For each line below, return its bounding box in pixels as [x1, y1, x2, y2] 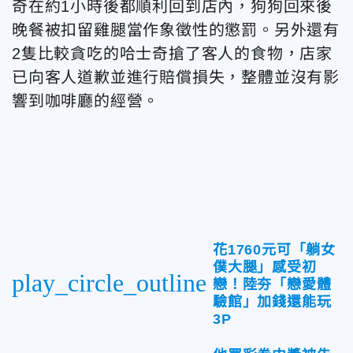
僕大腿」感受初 [213, 258, 317, 275]
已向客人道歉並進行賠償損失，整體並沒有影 [12, 68, 340, 86]
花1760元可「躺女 [213, 241, 336, 258]
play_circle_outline [12, 268, 206, 297]
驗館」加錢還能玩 [213, 293, 332, 310]
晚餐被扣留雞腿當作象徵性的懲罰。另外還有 [12, 20, 340, 39]
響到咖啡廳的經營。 [12, 91, 160, 110]
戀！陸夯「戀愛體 [213, 276, 332, 292]
